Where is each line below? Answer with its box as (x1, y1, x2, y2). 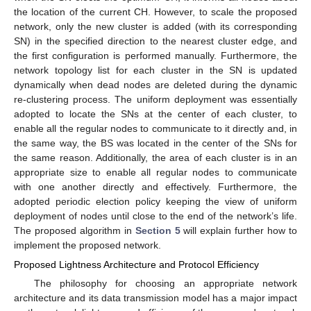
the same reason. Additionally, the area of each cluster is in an (14, 151, 297, 163)
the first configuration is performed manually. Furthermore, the (14, 49, 297, 61)
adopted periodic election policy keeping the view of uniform (14, 195, 297, 207)
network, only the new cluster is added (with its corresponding (14, 20, 297, 32)
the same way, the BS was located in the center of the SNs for (14, 137, 297, 149)
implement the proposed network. (14, 239, 161, 251)
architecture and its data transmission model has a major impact (14, 292, 297, 304)
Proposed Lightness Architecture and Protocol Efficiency (14, 258, 259, 270)
